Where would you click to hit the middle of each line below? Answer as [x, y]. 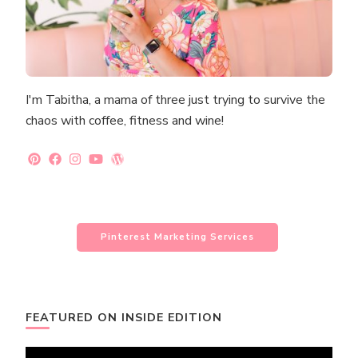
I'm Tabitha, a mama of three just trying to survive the [175, 100]
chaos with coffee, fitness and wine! [125, 121]
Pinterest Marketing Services [177, 237]
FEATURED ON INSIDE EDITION [124, 318]
